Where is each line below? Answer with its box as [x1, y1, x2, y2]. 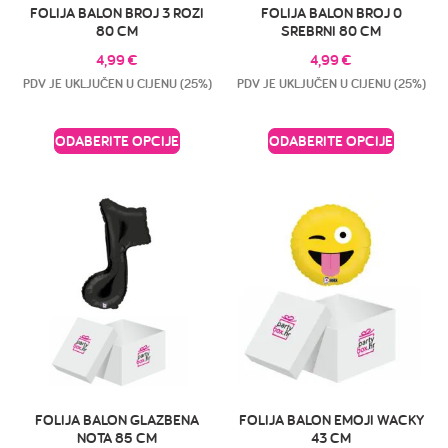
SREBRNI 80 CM [281, 21, 381, 41]
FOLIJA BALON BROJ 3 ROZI [30, 3, 204, 23]
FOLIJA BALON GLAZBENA [35, 409, 199, 429]
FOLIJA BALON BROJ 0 [260, 3, 402, 23]
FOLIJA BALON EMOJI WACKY [238, 409, 424, 429]
